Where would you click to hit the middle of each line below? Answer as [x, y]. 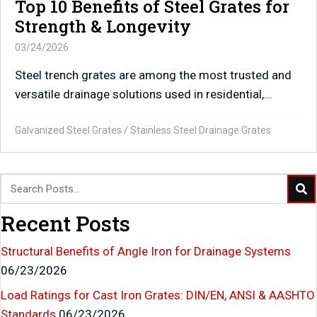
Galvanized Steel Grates [68, 131]
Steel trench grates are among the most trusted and [153, 75]
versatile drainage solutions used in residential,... [144, 94]
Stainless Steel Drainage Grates [201, 131]
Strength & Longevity [103, 27]
